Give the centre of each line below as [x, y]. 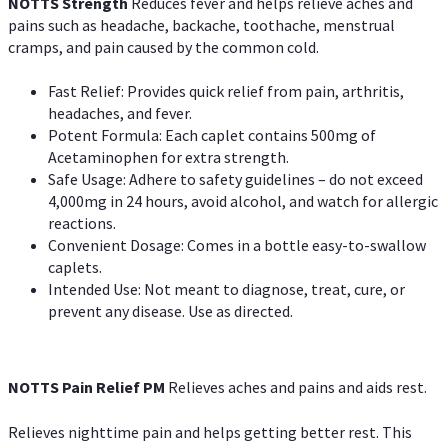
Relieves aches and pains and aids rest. [297, 387]
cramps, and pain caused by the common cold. [163, 46]
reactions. [82, 223]
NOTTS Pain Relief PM [88, 387]
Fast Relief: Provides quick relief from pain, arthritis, [226, 91]
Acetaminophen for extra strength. [168, 157]
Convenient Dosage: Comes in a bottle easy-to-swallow [237, 245]
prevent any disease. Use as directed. [170, 311]
